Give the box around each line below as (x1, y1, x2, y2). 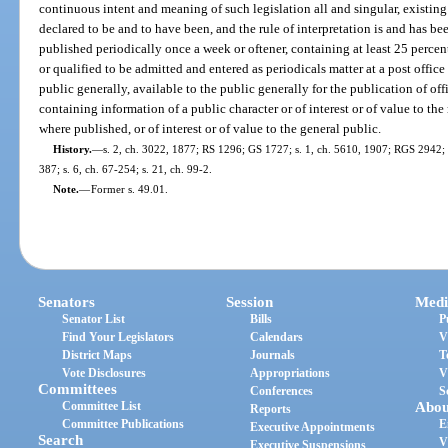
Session (226, 294, 274, 311)
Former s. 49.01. (90, 182, 168, 195)
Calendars (250, 330, 304, 345)
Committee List (62, 399, 142, 414)
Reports (250, 402, 292, 417)
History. (52, 142, 92, 155)
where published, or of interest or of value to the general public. (39, 120, 382, 136)
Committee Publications (62, 417, 185, 432)
